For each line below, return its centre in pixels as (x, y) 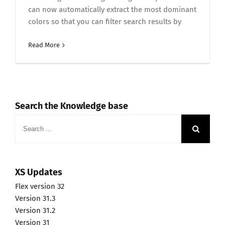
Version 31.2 (35, 211)
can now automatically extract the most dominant (112, 10)
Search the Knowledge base (72, 106)
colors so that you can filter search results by (105, 22)
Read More (44, 45)
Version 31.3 (35, 199)
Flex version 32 (40, 187)
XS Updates (39, 172)
